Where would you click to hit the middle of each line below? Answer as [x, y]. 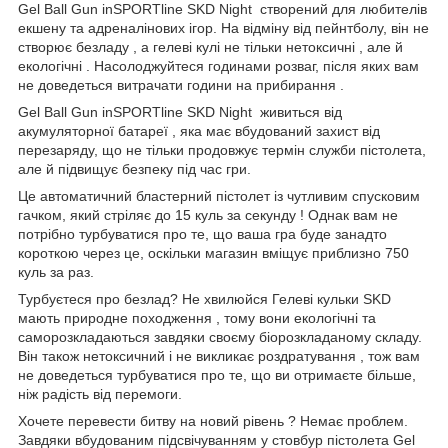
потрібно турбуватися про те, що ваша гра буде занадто [202, 233]
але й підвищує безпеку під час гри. [134, 168]
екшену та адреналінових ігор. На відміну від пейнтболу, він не [223, 27]
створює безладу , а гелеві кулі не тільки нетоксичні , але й [210, 46]
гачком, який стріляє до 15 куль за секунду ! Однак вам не [208, 214]
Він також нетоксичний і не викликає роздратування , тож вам [219, 355]
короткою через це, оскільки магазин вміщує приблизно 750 [213, 252]
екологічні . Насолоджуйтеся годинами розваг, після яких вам [218, 65]
